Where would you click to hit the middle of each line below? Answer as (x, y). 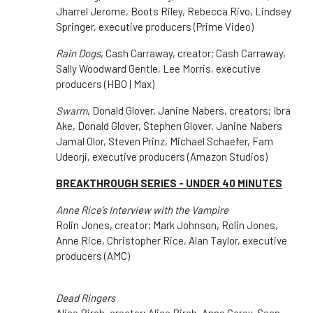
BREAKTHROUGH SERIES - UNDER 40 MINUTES (169, 183)
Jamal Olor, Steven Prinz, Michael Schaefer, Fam (165, 141)
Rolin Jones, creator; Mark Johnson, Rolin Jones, (167, 225)
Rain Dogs (78, 53)
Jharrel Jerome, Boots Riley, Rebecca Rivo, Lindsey (174, 11)
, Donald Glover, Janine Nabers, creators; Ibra (189, 110)
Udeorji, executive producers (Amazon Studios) (162, 156)
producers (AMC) (93, 255)
